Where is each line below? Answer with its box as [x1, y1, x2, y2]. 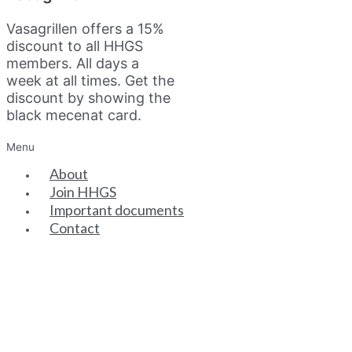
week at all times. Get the [6, 71, 174, 89]
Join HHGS [49, 183, 116, 201]
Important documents [49, 201, 184, 219]
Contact [49, 219, 100, 237]
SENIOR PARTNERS [6, 279, 151, 299]
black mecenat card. [6, 106, 141, 123]
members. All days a [6, 54, 139, 71]
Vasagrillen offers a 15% [6, 20, 164, 37]
